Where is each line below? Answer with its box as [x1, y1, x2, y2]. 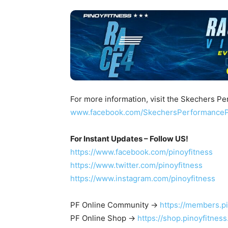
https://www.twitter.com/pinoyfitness [70, 160, 203, 170]
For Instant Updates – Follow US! [70, 133, 188, 144]
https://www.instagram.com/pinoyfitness [70, 173, 215, 183]
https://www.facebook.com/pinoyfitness [70, 147, 213, 157]
